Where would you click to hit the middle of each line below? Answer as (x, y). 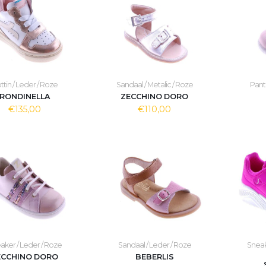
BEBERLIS (154, 257)
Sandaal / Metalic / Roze (154, 85)
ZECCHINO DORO (155, 96)
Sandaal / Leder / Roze (154, 245)
